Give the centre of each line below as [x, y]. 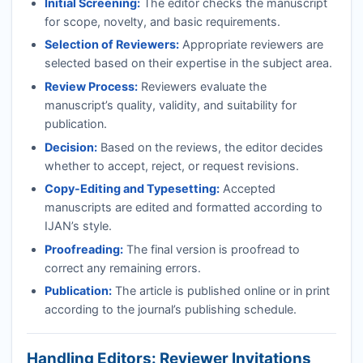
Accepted [247, 189]
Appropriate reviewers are [251, 45]
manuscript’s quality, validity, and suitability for [170, 105]
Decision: [70, 147]
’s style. [91, 226]
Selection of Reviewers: [111, 45]
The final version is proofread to [211, 249]
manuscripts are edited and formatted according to [183, 207]
